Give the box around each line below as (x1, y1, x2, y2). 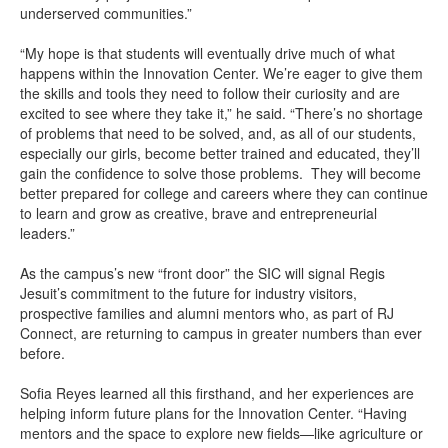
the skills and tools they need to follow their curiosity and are (20, 83, 400, 104)
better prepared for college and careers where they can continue (20, 183, 428, 204)
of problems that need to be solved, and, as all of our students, (20, 123, 416, 144)
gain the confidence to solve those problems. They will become (20, 163, 421, 184)
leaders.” (20, 223, 79, 244)
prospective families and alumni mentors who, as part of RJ (20, 303, 394, 324)
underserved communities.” (20, 3, 192, 24)
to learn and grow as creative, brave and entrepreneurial (20, 203, 377, 224)
